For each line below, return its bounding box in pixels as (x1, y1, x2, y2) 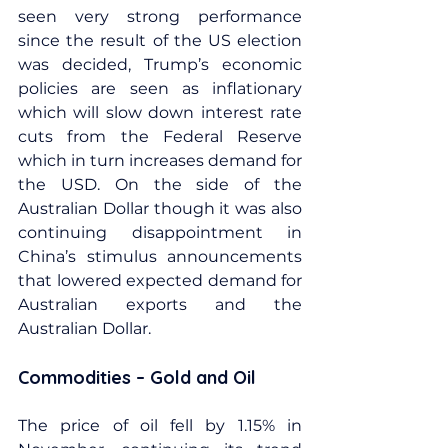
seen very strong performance (18, 6, 302, 26)
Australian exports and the (18, 294, 302, 314)
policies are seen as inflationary (18, 78, 302, 98)
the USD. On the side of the (18, 174, 302, 194)
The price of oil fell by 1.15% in (18, 415, 302, 435)
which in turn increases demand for (18, 150, 302, 170)
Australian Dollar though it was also (18, 198, 302, 218)
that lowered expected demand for (18, 270, 302, 290)
